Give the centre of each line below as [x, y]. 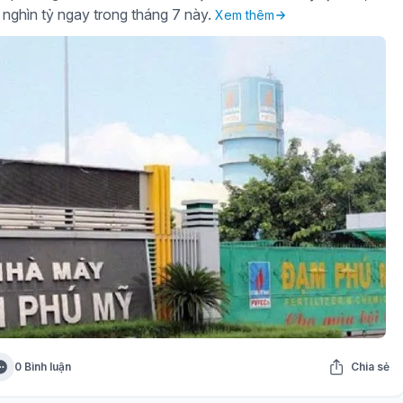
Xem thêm [244, 15]
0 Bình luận [42, 366]
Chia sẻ [370, 366]
